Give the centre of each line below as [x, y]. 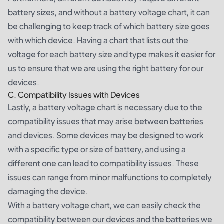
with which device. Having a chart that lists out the [98, 40]
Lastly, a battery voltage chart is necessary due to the [105, 107]
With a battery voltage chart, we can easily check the [104, 205]
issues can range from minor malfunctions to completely [110, 177]
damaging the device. [48, 191]
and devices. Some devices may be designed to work [106, 135]
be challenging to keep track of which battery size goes [109, 26]
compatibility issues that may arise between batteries [106, 121]
